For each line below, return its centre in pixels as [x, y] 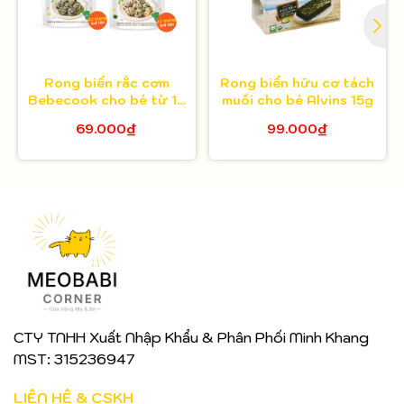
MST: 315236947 [74, 358]
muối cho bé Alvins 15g [297, 101]
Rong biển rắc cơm [106, 83]
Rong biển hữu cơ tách [298, 83]
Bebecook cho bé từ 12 [106, 101]
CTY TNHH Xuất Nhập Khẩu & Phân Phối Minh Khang [191, 337]
